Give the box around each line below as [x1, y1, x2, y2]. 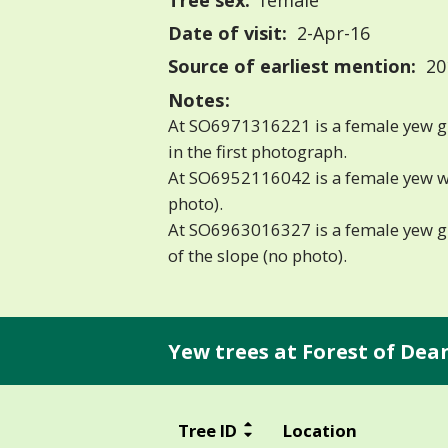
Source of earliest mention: [168, 54, 416, 79]
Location [282, 418, 357, 442]
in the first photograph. [168, 140, 347, 164]
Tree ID [177, 418, 237, 442]
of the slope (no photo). [168, 244, 347, 268]
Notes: [168, 87, 230, 113]
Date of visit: [168, 21, 287, 46]
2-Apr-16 [291, 21, 370, 46]
